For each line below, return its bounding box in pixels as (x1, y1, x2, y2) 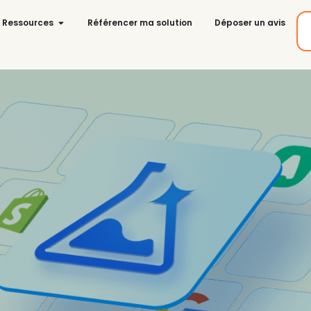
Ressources (2, 17, 53, 28)
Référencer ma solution (87, 17, 192, 28)
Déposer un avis (215, 17, 285, 28)
